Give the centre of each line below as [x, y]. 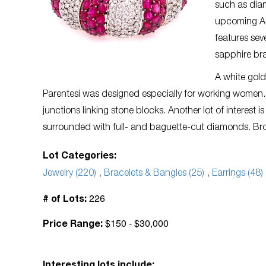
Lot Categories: [80, 157]
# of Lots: [65, 200]
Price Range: [73, 225]
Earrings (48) [237, 174]
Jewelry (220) [69, 174]
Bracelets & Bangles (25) [154, 174]
